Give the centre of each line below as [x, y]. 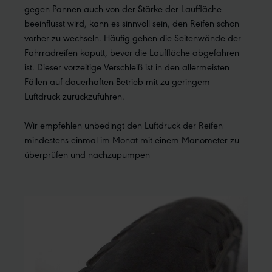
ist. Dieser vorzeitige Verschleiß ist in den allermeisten [127, 66]
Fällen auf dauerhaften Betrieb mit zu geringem [117, 81]
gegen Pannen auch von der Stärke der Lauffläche [123, 8]
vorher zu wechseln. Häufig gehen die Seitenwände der [133, 37]
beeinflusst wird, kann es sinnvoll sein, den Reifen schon [132, 23]
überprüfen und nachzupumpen [87, 154]
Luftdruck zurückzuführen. [74, 96]
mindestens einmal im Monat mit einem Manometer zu [132, 139]
